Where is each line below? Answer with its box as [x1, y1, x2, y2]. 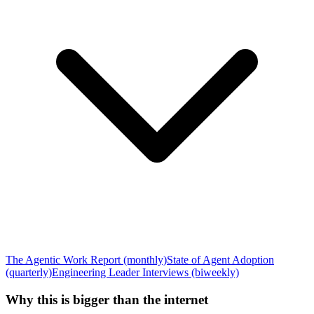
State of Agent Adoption [167, 254, 274, 266]
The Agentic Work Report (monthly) [6, 254, 167, 266]
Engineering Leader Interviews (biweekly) [52, 266, 239, 278]
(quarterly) [6, 266, 52, 278]
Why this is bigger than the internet [6, 292, 208, 307]
